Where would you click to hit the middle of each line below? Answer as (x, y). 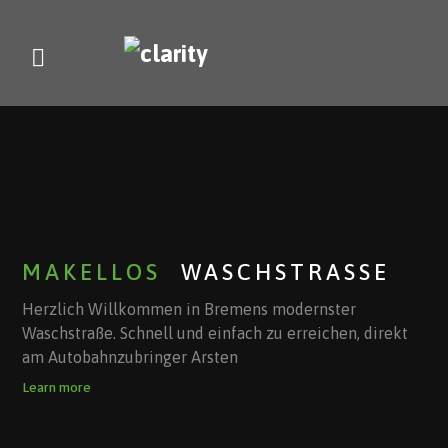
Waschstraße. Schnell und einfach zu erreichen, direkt (215, 332)
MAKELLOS (92, 271)
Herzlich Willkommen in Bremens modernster (189, 308)
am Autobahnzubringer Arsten (130, 356)
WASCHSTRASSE (286, 271)
